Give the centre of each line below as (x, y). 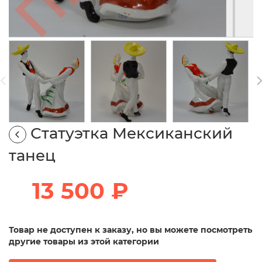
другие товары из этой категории (84, 242)
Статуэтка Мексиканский (132, 134)
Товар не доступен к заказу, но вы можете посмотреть (130, 230)
